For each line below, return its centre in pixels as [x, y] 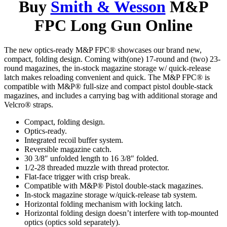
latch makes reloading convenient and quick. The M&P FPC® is [107, 78]
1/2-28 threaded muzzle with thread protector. [97, 168]
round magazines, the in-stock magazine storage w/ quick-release [107, 68]
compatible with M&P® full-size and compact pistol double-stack [108, 87]
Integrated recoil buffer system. [74, 140]
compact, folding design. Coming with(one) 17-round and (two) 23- [112, 59]
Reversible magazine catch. [68, 149]
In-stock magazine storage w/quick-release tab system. [111, 195]
